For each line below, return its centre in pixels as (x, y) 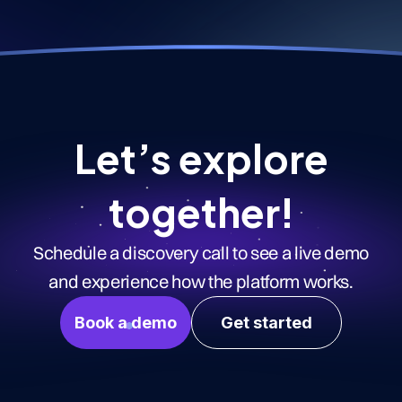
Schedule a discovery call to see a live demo (201, 252)
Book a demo (126, 322)
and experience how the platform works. (201, 281)
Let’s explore (201, 157)
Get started (267, 322)
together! (201, 211)
